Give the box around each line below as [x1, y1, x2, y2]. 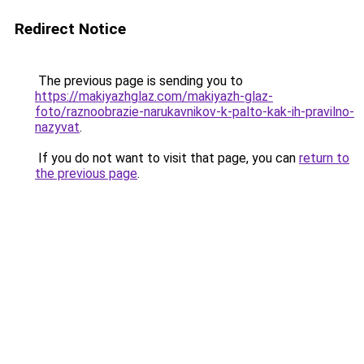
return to [299, 150, 349, 166]
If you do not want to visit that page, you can [35, 150, 299, 166]
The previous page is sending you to [35, 73, 243, 89]
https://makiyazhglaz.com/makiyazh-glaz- [35, 89, 273, 104]
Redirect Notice [15, 19, 126, 38]
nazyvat [35, 119, 80, 135]
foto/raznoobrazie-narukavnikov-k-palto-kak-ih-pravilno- [35, 104, 354, 119]
